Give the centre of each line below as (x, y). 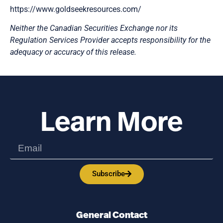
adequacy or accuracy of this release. (73, 52)
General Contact (111, 216)
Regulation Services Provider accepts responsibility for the (110, 40)
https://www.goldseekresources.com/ (76, 9)
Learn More (111, 124)
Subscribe (108, 174)
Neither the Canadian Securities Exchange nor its (94, 28)
